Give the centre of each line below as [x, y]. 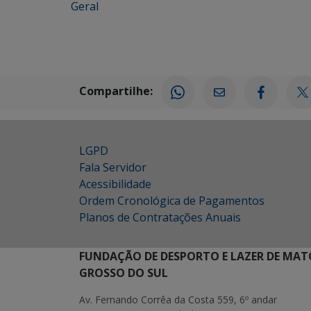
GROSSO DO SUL [124, 273]
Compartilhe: [116, 91]
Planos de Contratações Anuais [160, 217]
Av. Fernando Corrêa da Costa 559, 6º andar [178, 300]
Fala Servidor [113, 167]
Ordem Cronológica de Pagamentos [172, 201]
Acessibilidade [115, 184]
